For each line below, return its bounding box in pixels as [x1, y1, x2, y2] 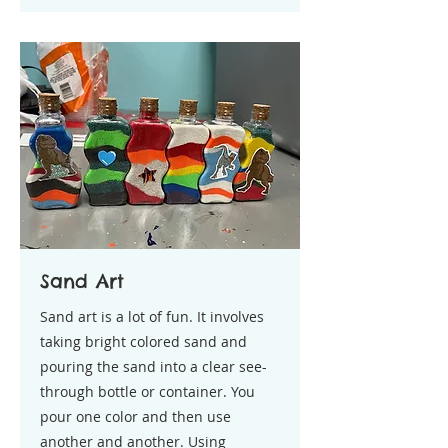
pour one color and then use [40, 407, 231, 426]
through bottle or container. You [40, 382, 255, 401]
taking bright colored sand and [40, 332, 247, 351]
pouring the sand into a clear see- [40, 357, 267, 376]
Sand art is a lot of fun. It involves [40, 307, 264, 326]
